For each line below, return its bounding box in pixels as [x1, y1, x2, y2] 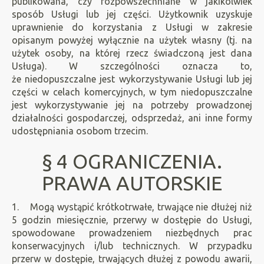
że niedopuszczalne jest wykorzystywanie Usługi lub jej [12, 74, 252, 84]
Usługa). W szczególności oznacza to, [12, 61, 252, 71]
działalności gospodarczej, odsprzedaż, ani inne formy [12, 113, 252, 123]
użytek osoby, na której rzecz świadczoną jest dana [12, 48, 252, 58]
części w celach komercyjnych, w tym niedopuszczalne [12, 87, 252, 97]
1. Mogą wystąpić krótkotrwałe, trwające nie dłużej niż [12, 202, 252, 212]
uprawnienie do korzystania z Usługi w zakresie [12, 22, 252, 32]
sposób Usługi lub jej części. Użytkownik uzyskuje [12, 9, 252, 19]
